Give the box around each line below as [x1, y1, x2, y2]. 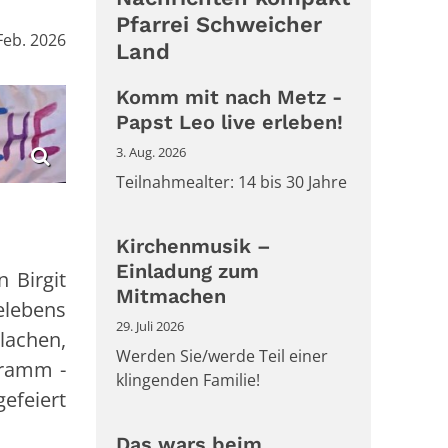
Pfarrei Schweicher [116, 12, 322, 38]
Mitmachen [116, 284, 226, 309]
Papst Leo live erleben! [116, 110, 343, 135]
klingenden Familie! [116, 369, 260, 392]
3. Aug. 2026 [116, 143, 186, 162]
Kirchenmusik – [116, 234, 271, 259]
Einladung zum [116, 259, 259, 284]
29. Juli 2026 [116, 317, 184, 336]
